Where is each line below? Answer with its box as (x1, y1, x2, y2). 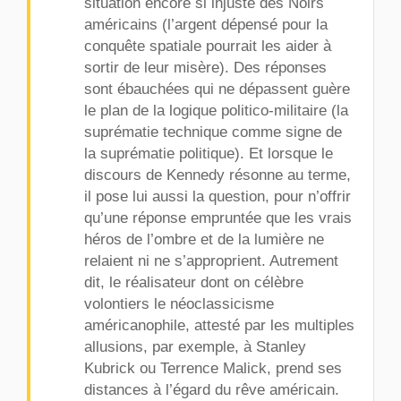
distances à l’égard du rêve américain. (84, 381, 339, 397)
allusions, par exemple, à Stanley (84, 338, 306, 354)
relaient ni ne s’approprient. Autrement (84, 252, 338, 269)
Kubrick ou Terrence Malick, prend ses (84, 360, 342, 376)
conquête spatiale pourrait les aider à (84, 38, 331, 54)
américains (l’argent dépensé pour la (84, 16, 328, 32)
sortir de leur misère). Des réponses (84, 59, 327, 75)
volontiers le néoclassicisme (84, 295, 274, 311)
